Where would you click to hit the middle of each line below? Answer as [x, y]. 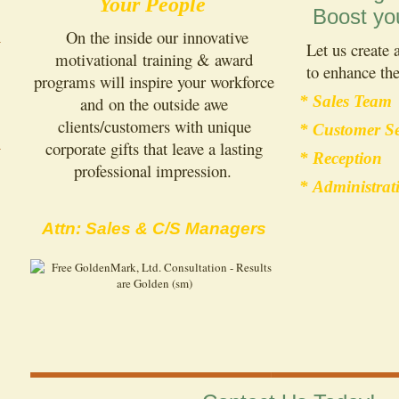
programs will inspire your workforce [155, 81]
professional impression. [152, 171]
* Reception [340, 158]
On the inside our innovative [154, 37]
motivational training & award [155, 59]
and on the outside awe [155, 104]
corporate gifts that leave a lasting [155, 148]
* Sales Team [345, 101]
